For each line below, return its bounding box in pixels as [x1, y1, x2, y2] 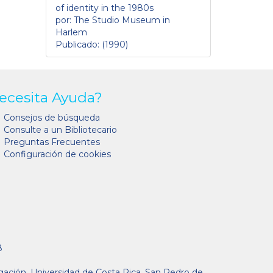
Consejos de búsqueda [4, 112, 100, 123]
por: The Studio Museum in [55, 14, 170, 26]
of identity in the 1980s [55, 2, 154, 13]
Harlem [55, 26, 87, 38]
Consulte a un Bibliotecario [4, 124, 117, 135]
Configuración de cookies [4, 148, 111, 160]
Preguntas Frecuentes [4, 136, 100, 147]
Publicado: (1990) [55, 38, 128, 50]
